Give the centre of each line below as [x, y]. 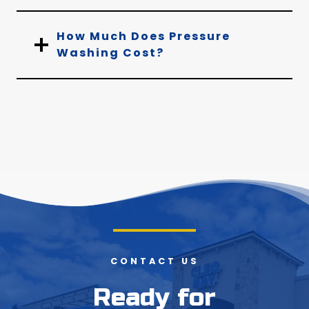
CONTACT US [154, 261]
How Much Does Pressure [143, 37]
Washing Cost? [110, 53]
